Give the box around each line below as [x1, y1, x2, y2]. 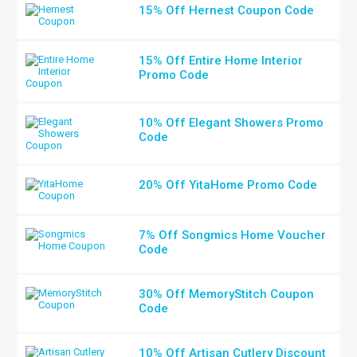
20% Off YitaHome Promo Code [139, 178, 318, 192]
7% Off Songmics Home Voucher [139, 228, 327, 242]
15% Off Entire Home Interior [139, 53, 304, 68]
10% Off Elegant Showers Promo [139, 116, 324, 130]
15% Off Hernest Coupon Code [139, 3, 315, 18]
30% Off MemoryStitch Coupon [139, 287, 315, 301]
